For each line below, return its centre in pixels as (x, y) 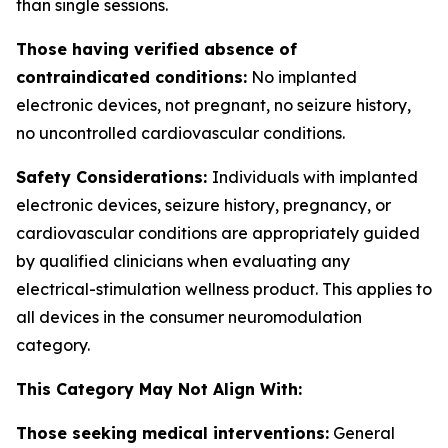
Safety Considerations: (114, 177)
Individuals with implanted (315, 177)
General (362, 433)
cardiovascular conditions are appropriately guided (218, 233)
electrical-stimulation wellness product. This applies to (224, 289)
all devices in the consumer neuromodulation (189, 317)
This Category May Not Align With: (159, 389)
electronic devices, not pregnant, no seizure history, (213, 105)
